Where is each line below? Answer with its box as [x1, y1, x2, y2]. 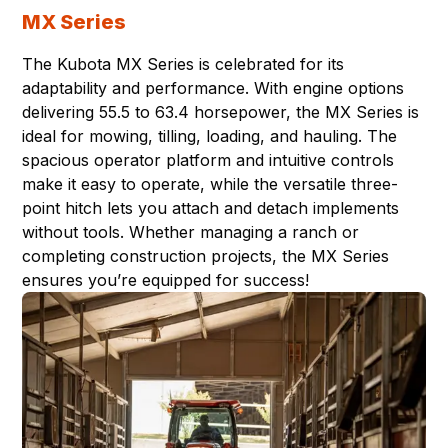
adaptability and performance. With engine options [22, 77, 405, 98]
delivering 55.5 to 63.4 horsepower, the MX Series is [22, 101, 420, 122]
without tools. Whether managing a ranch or [22, 221, 360, 242]
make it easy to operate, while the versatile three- [22, 173, 399, 194]
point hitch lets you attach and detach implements [22, 197, 400, 218]
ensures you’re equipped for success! [22, 269, 310, 290]
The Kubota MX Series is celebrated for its [22, 53, 345, 74]
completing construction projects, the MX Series [22, 245, 390, 266]
